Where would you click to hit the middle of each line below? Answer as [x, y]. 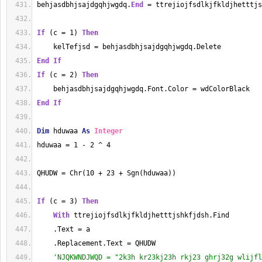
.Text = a [63, 229]
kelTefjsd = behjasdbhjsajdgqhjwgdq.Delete [129, 47]
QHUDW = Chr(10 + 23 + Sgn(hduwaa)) [106, 173]
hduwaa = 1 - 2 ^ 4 [74, 145]
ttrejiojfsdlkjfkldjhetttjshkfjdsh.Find [149, 215]
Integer [108, 131]
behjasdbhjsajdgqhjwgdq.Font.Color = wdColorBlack [143, 89]
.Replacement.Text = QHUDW [96, 243]
